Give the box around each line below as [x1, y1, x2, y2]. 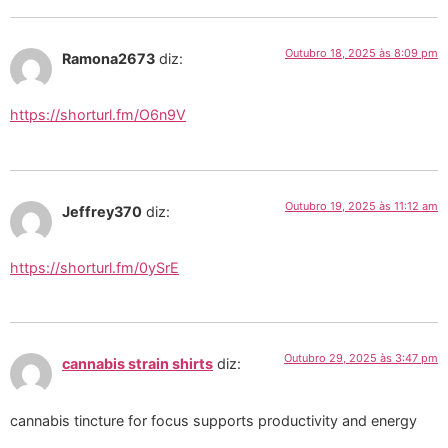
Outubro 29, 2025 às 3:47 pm [284, 351, 438, 366]
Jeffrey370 [62, 202, 142, 220]
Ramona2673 [62, 49, 155, 67]
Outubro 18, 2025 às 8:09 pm [285, 45, 438, 60]
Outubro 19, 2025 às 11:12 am [285, 198, 438, 213]
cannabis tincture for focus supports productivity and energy [10, 411, 417, 429]
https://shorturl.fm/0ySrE [10, 259, 179, 277]
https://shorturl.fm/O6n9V [10, 106, 186, 124]
